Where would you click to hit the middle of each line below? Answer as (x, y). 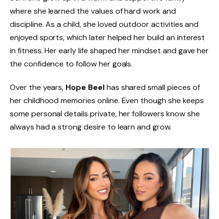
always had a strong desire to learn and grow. (91, 127)
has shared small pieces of (152, 88)
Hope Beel (85, 88)
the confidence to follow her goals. (71, 64)
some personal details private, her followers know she (105, 114)
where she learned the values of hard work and (93, 11)
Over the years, (38, 88)
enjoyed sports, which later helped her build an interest (108, 38)
